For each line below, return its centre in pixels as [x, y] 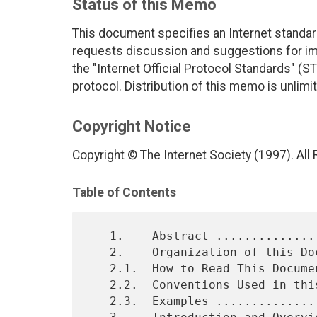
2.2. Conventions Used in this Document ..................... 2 [99, 284]
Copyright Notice [132, 127]
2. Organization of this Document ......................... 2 [99, 252]
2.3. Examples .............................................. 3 [99, 301]
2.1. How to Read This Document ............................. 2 [99, 268]
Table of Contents [124, 193]
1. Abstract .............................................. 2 [99, 236]
